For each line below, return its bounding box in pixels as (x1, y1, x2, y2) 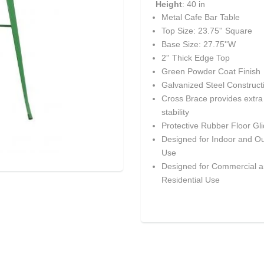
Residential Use (161, 175, 220, 185)
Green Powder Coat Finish (161, 67, 260, 77)
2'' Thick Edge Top (161, 53, 230, 63)
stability (161, 107, 189, 117)
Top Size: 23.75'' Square (161, 26, 252, 36)
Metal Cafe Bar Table (161, 12, 240, 22)
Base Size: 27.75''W (161, 39, 236, 49)
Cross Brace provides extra (161, 94, 263, 104)
